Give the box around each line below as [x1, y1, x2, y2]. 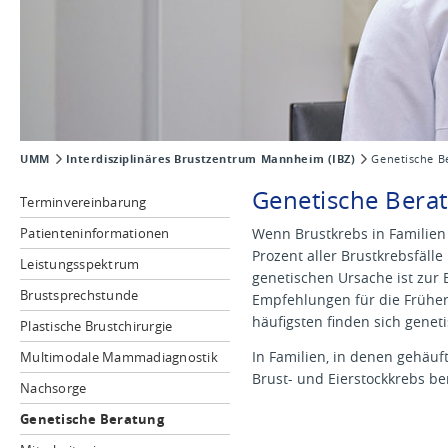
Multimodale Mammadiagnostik [20, 348, 219, 366]
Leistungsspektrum [20, 255, 140, 273]
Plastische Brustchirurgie [20, 317, 173, 335]
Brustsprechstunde [20, 286, 139, 304]
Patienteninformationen [20, 224, 170, 242]
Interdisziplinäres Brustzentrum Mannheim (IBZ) [65, 151, 356, 167]
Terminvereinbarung [20, 193, 147, 211]
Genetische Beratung [20, 410, 164, 428]
